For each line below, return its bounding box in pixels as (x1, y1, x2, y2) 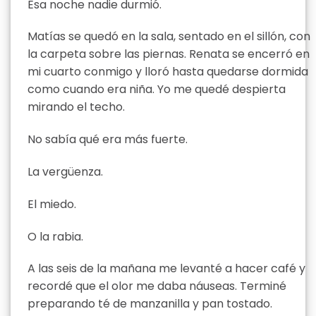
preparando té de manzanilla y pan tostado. (28, 296, 272, 312)
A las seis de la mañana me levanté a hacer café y (28, 260, 305, 277)
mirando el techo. (28, 99, 125, 116)
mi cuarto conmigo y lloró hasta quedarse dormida (28, 63, 308, 80)
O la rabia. (28, 228, 83, 245)
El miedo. (28, 195, 76, 212)
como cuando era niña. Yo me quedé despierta (28, 81, 286, 98)
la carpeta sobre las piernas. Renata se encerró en (28, 46, 310, 63)
